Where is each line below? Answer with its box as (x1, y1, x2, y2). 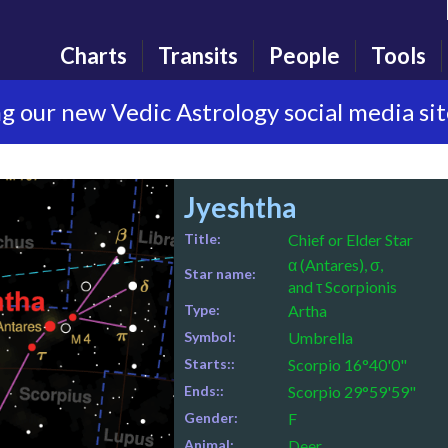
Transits (158, 42, 238, 69)
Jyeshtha (183, 190, 297, 224)
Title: (183, 230, 221, 247)
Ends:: (183, 382, 224, 399)
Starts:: (183, 355, 235, 372)
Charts (60, 42, 127, 69)
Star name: (183, 265, 256, 282)
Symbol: (183, 328, 236, 345)
